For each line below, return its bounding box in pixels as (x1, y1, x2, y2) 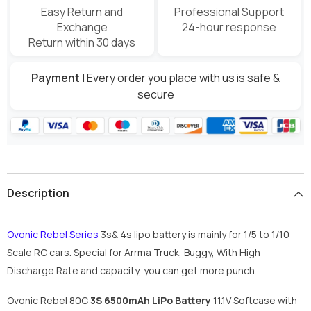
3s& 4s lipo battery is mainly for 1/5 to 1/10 (99, 228, 289, 242)
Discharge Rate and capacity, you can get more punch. (7, 264, 257, 278)
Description (7, 185, 69, 201)
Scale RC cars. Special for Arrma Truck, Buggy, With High (7, 246, 260, 260)
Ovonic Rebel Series (7, 228, 99, 242)
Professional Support (174, 4, 284, 20)
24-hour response (181, 19, 276, 35)
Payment (31, 69, 80, 85)
